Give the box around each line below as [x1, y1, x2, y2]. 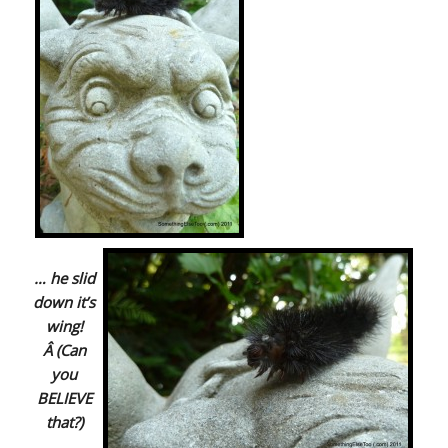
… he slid [33, 268, 95, 289]
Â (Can [42, 340, 86, 361]
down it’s [33, 292, 95, 313]
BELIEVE [36, 388, 92, 409]
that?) [45, 412, 83, 433]
